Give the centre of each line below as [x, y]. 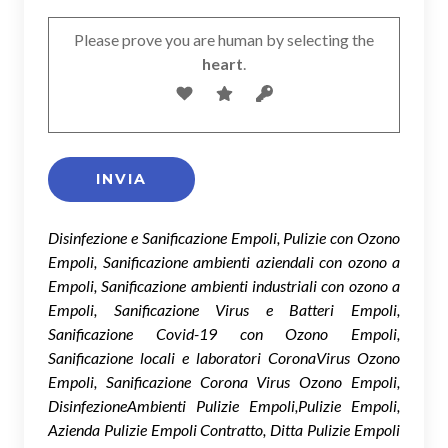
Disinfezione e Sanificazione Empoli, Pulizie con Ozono [224, 237]
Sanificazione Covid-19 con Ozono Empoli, [224, 333]
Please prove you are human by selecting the [224, 39]
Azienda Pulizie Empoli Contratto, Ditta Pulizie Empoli [224, 429]
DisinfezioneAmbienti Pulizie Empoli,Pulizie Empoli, [224, 405]
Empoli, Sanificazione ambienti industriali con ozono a [224, 285]
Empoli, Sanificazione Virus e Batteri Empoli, [224, 309]
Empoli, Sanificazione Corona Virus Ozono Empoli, [224, 381]
